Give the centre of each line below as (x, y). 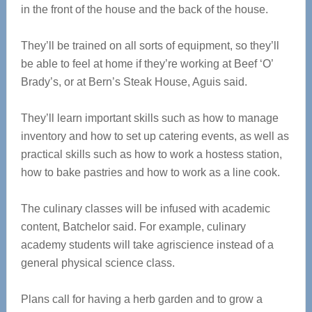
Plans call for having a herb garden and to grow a (141, 299)
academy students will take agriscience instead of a (147, 245)
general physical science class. (97, 263)
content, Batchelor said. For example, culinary (133, 227)
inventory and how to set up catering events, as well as (155, 136)
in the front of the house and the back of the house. (144, 9)
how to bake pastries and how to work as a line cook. (150, 172)
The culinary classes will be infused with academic (145, 209)
